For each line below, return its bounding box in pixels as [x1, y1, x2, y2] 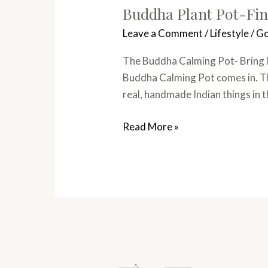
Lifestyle [210, 26, 249, 39]
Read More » [123, 120, 179, 133]
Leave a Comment [123, 26, 203, 39]
